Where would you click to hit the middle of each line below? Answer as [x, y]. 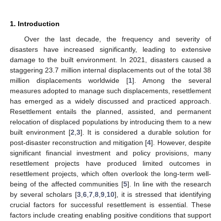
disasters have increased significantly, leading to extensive [110, 49]
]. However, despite [181, 142]
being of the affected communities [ [67, 184]
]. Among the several [172, 80]
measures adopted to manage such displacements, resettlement [110, 91]
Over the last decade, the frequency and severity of [117, 39]
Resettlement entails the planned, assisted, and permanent [110, 111]
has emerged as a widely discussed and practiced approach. [110, 101]
